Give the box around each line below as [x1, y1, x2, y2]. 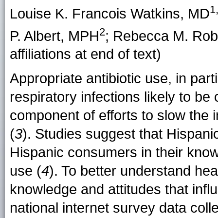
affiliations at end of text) [10, 46, 161, 62]
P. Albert [10, 28, 60, 44]
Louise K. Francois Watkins [10, 5, 180, 21]
